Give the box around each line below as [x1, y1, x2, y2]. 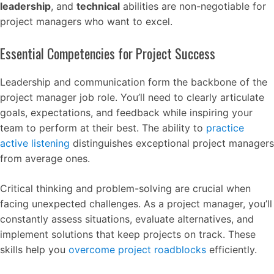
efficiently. [206, 243, 257, 256]
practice [206, 121, 244, 134]
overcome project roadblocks [68, 243, 206, 256]
